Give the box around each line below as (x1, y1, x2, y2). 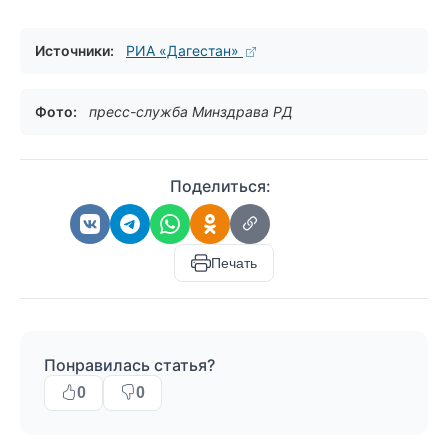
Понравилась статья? (44, 355, 215, 375)
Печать (211, 255, 257, 271)
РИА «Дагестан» (126, 42, 243, 59)
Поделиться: (169, 176, 271, 196)
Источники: (35, 42, 114, 59)
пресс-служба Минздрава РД (89, 103, 293, 120)
